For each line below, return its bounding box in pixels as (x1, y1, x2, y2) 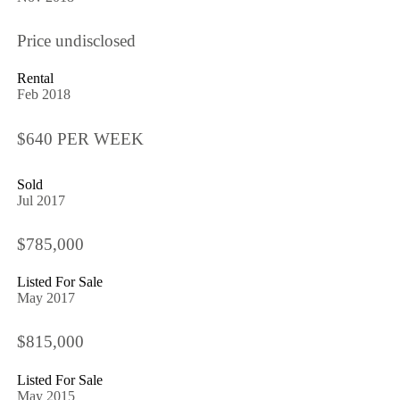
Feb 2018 (16, 87, 71, 103)
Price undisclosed (16, 31, 136, 51)
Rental (16, 71, 54, 87)
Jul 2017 (16, 192, 65, 208)
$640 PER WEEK (16, 129, 144, 148)
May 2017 (16, 290, 75, 306)
